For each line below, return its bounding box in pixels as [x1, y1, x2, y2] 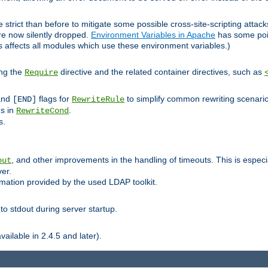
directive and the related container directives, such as [58, 67, 264, 77]
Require [25, 68, 58, 78]
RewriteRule [72, 95, 124, 105]
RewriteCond [16, 106, 69, 116]
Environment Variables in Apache [91, 30, 215, 40]
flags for [36, 94, 72, 104]
